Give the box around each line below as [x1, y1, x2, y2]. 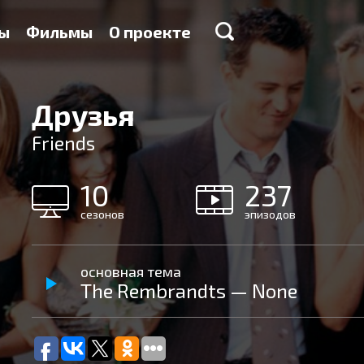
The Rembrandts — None [80, 279, 297, 302]
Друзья [32, 97, 135, 132]
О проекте [109, 22, 191, 41]
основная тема [80, 262, 181, 280]
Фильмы [26, 22, 93, 41]
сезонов [80, 207, 124, 221]
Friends [32, 132, 95, 154]
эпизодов [244, 207, 296, 221]
